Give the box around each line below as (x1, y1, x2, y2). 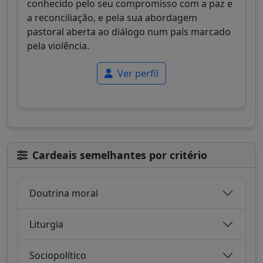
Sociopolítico (29, 248, 86, 262)
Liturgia (29, 217, 63, 231)
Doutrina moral (29, 186, 98, 200)
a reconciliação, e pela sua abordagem (27, 11, 197, 25)
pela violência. (27, 39, 89, 53)
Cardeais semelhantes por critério (32, 148, 207, 163)
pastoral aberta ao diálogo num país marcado (27, 25, 231, 39)
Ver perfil (115, 67, 159, 80)
